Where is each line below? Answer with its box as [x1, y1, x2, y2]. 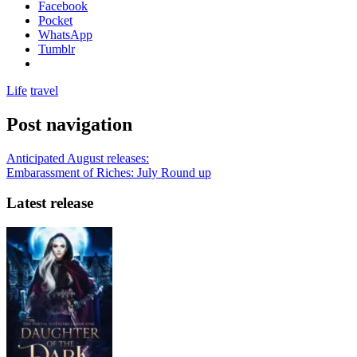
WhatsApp [38, 27, 92, 41]
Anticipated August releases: [6, 151, 149, 165]
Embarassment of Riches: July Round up [6, 165, 211, 179]
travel [30, 83, 58, 97]
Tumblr [38, 41, 75, 56]
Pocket [38, 13, 73, 27]
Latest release [6, 194, 93, 212]
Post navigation [6, 113, 132, 135]
